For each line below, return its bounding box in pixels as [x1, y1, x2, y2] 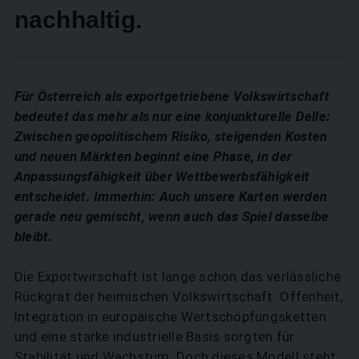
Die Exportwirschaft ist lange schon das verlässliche [14, 268, 341, 285]
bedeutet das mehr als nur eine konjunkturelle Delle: [14, 108, 331, 125]
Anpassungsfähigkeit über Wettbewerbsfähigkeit [14, 168, 310, 185]
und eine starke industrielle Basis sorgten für [14, 329, 295, 345]
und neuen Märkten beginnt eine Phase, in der [14, 148, 292, 165]
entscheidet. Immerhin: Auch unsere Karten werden [14, 188, 328, 205]
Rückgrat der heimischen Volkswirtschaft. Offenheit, [14, 288, 343, 305]
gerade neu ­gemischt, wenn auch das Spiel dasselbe [14, 208, 329, 225]
